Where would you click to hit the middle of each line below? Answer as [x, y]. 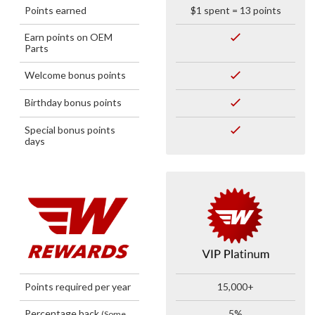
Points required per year [78, 286]
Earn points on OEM [69, 37]
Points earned [56, 11]
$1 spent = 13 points [236, 11]
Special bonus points [70, 130]
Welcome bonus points [75, 75]
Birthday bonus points [73, 103]
